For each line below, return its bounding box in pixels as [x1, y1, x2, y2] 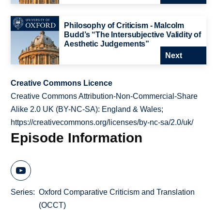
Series [11, 187, 33, 196]
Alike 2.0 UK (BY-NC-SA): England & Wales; [11, 105, 164, 114]
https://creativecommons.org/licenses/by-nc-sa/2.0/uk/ [11, 118, 194, 127]
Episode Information [11, 130, 143, 146]
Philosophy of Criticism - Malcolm [64, 21, 185, 30]
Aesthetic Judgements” [64, 40, 150, 48]
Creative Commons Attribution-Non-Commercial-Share [11, 92, 198, 101]
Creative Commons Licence [11, 79, 113, 88]
